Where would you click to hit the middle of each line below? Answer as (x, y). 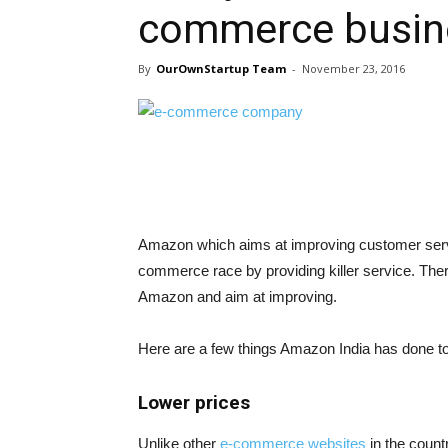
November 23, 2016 (353, 68)
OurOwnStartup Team (221, 68)
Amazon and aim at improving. (237, 296)
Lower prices (194, 402)
